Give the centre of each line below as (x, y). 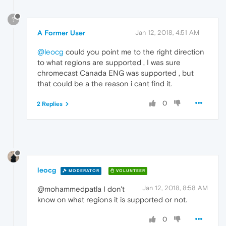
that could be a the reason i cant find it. (105, 84)
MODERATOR (83, 171)
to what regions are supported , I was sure (109, 63)
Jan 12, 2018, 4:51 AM (167, 33)
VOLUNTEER (130, 171)
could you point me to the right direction (134, 52)
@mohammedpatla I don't (81, 189)
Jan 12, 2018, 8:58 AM (175, 188)
